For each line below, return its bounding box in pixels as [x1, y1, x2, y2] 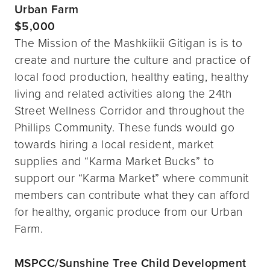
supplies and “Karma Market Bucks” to [14, 152, 215, 169]
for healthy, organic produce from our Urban [14, 203, 243, 220]
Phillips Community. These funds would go [14, 119, 235, 136]
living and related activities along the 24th [14, 85, 232, 102]
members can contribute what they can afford [14, 186, 250, 203]
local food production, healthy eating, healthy [14, 68, 249, 85]
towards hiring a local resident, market [14, 136, 214, 152]
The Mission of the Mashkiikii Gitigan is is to [14, 34, 243, 51]
